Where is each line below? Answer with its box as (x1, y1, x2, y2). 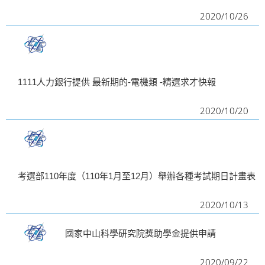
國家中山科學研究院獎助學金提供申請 (65, 228, 216, 238)
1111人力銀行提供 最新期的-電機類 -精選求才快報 (18, 76, 216, 87)
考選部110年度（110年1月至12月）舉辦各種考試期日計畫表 (18, 170, 256, 181)
